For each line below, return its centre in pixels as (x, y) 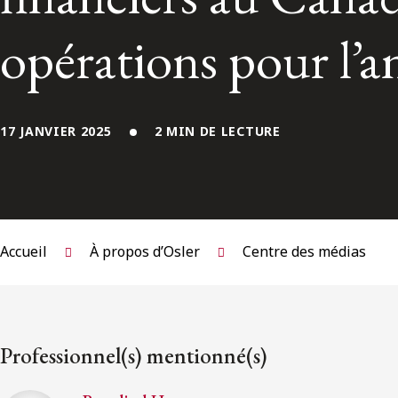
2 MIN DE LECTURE (217, 131)
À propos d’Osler (145, 252)
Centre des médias (304, 252)
